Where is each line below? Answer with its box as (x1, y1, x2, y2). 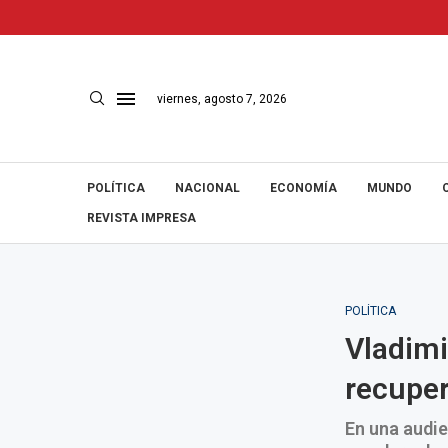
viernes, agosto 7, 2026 (157, 91, 287, 106)
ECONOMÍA (270, 181, 337, 195)
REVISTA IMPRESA (87, 211, 196, 225)
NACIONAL (175, 181, 240, 195)
